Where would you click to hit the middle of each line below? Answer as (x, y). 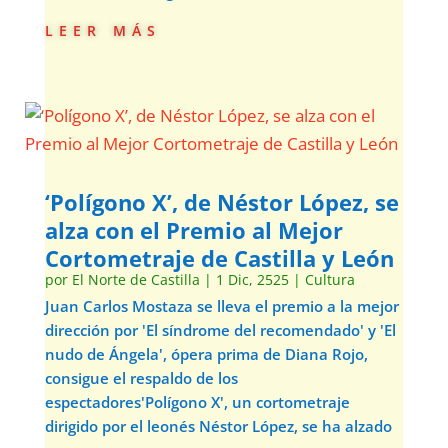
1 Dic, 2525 (252, 279)
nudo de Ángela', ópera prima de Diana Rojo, (206, 354)
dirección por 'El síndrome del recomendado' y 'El (220, 330)
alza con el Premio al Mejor (193, 230)
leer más (102, 28)
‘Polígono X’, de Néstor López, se (221, 202)
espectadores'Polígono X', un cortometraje (197, 402)
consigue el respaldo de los (141, 378)
